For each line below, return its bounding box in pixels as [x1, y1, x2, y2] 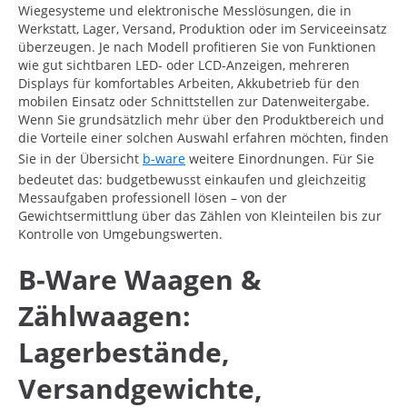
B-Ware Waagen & [18, 260, 262, 298]
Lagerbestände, [18, 333, 230, 371]
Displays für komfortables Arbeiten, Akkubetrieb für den [18, 74, 360, 92]
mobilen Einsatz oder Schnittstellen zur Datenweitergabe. [18, 92, 370, 110]
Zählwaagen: [18, 296, 191, 334]
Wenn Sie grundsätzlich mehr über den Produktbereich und [18, 110, 384, 128]
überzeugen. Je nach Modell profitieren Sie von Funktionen [18, 37, 376, 55]
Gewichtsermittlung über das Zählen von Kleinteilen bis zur [18, 206, 382, 224]
